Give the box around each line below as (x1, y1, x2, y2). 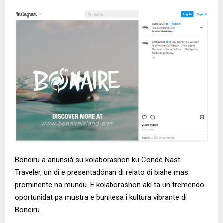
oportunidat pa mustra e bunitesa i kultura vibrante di (15, 193, 187, 202)
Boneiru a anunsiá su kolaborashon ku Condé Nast (15, 155, 180, 165)
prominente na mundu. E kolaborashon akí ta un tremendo (15, 180, 204, 190)
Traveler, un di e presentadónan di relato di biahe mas (15, 168, 188, 177)
